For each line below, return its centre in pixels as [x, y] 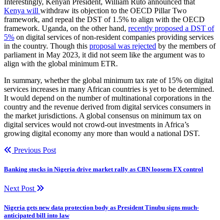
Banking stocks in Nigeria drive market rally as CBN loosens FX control [104, 169]
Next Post [20, 189]
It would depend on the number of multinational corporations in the [108, 98]
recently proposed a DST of [171, 28]
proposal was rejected [123, 46]
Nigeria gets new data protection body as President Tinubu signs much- [101, 208]
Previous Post [34, 150]
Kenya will [22, 10]
